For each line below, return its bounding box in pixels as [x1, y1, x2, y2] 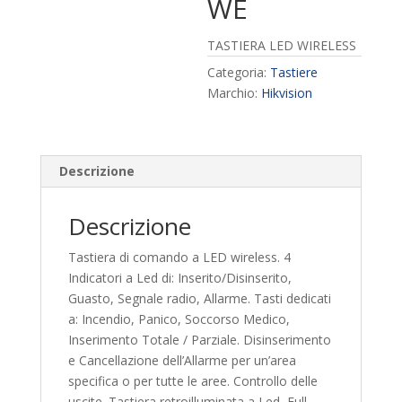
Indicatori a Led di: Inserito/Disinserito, [67, 269, 292, 286]
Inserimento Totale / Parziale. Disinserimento [67, 331, 331, 348]
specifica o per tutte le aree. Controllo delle [67, 372, 318, 389]
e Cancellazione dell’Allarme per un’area [67, 352, 296, 369]
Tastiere [270, 64, 319, 81]
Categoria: [207, 64, 271, 81]
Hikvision [261, 84, 313, 101]
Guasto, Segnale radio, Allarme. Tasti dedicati [67, 290, 331, 307]
